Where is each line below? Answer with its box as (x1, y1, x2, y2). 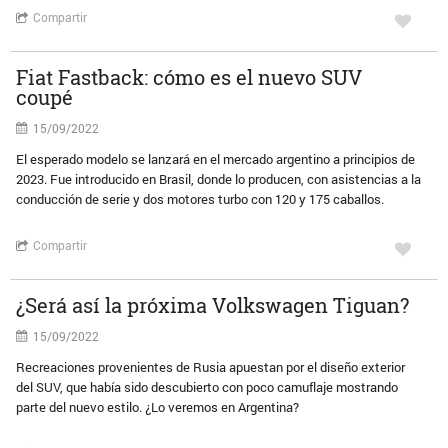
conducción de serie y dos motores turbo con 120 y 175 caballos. (16, 190, 385, 208)
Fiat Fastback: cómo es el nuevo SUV (16, 64, 363, 90)
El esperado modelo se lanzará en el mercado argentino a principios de (16, 150, 416, 168)
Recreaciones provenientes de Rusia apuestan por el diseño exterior (16, 358, 406, 376)
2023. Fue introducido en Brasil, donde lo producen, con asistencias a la (16, 170, 422, 188)
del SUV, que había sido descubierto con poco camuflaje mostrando (16, 378, 399, 396)
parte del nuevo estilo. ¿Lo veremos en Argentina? (16, 398, 300, 416)
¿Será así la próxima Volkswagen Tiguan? (16, 292, 410, 318)
